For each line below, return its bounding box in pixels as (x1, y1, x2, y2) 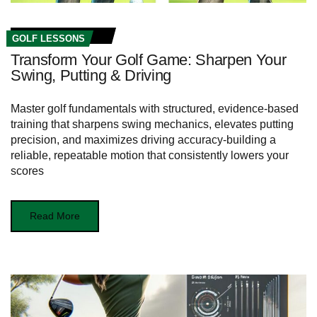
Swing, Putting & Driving (11, 67, 172, 85)
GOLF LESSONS (12, 33, 85, 45)
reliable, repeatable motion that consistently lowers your (11, 149, 289, 162)
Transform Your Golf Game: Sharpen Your (11, 51, 287, 69)
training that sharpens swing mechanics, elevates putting (11, 118, 294, 131)
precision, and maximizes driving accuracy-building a (11, 134, 276, 146)
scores (11, 165, 44, 178)
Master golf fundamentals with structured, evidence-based (11, 103, 299, 115)
